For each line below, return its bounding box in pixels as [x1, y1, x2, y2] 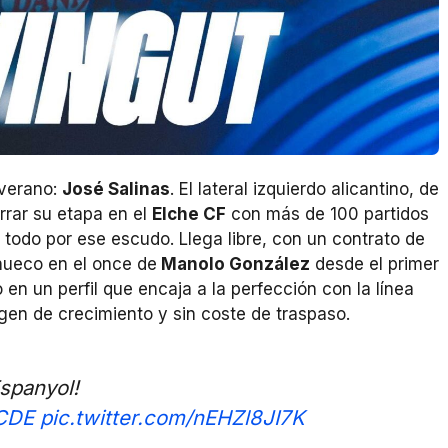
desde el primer [310, 254, 439, 275]
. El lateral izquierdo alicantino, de [170, 179, 439, 200]
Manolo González [157, 254, 310, 275]
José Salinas [62, 179, 170, 200]
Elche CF [152, 204, 226, 225]
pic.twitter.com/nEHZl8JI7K [40, 404, 305, 430]
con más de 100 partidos [226, 204, 429, 225]
